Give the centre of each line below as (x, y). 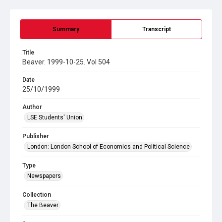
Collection (37, 195)
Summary (66, 29)
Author (32, 107)
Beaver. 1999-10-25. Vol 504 (66, 62)
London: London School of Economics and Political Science (109, 147)
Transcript (157, 29)
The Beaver (43, 205)
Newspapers (44, 176)
